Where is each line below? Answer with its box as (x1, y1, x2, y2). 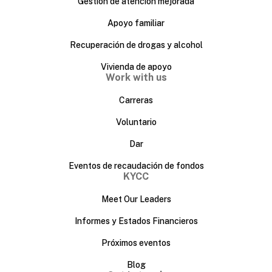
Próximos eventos (101, 237, 171, 248)
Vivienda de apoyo (100, 61, 172, 72)
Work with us (105, 71, 167, 83)
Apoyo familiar (107, 18, 165, 28)
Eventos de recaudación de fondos (68, 160, 204, 171)
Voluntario (115, 117, 157, 127)
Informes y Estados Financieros (74, 216, 198, 226)
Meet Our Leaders (101, 194, 171, 204)
